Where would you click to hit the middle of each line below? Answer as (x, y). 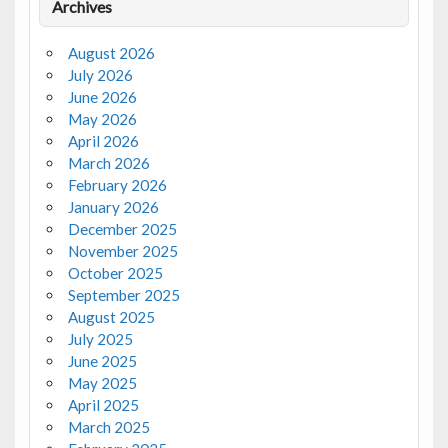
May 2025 (102, 383)
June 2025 (102, 361)
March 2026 (108, 163)
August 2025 (111, 317)
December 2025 (122, 229)
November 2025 (122, 251)
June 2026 (102, 97)
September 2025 (123, 295)
